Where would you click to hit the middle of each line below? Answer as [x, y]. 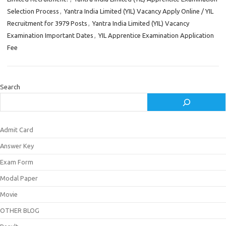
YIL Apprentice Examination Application [156, 35]
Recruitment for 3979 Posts [47, 23]
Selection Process [33, 11]
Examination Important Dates [50, 35]
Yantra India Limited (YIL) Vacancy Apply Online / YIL [139, 11]
